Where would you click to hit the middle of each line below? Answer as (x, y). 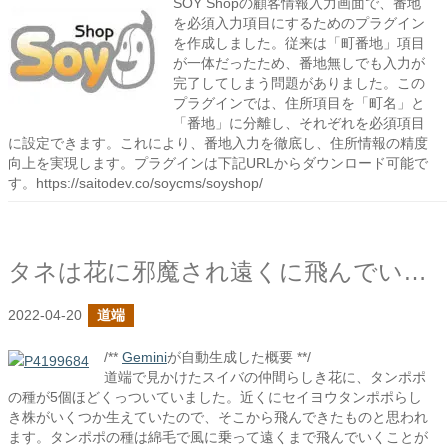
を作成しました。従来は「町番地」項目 (299, 43)
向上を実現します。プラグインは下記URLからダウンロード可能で (218, 163)
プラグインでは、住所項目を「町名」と (299, 103)
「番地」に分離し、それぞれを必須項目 (299, 123)
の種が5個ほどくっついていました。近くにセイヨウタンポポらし (215, 397)
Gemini (144, 357)
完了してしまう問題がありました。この (299, 83)
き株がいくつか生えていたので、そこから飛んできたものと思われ (218, 417)
